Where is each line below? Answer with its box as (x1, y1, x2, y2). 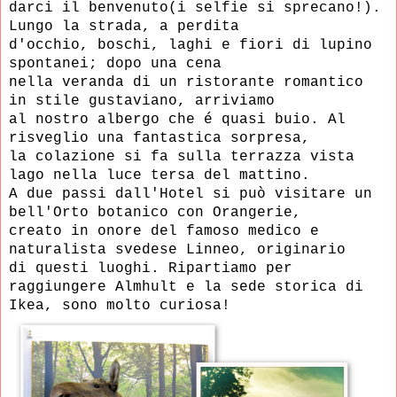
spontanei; (9, 55, 106, 72)
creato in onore (9, 222, 151, 239)
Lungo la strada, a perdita (9, 18, 248, 35)
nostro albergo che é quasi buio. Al (35, 111, 346, 128)
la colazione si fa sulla (9, 148, 230, 165)
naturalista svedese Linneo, (9, 241, 257, 258)
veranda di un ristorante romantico (62, 74, 363, 90)
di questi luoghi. (9, 260, 168, 276)
